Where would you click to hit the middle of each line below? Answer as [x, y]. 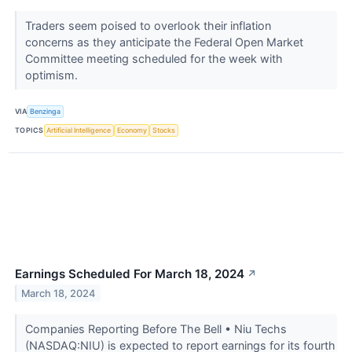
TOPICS [29, 130]
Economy [132, 130]
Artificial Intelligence [79, 130]
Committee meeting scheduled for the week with [154, 58]
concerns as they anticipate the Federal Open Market [164, 42]
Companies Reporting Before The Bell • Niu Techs [156, 328]
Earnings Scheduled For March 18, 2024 [130, 273]
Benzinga [46, 112]
